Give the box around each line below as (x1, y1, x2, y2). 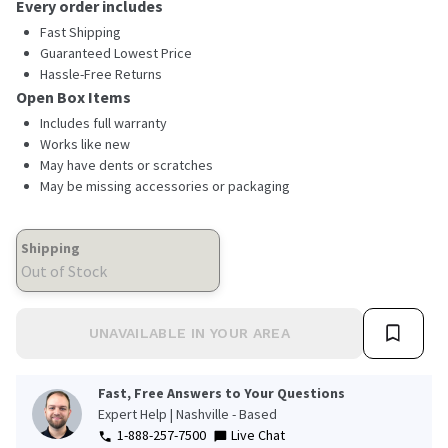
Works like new (40, 134, 130, 153)
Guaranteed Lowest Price (40, 43, 192, 62)
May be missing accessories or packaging (40, 176, 290, 195)
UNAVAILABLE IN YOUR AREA (88, 324, 291, 341)
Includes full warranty (40, 113, 167, 132)
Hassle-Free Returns (40, 64, 162, 83)
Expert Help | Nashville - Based (98, 404, 277, 423)
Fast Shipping (40, 22, 121, 41)
